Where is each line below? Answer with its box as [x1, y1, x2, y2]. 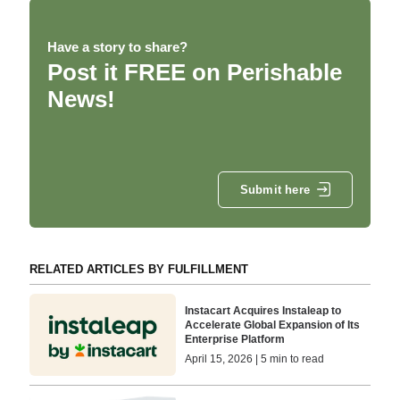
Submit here [239, 183, 310, 197]
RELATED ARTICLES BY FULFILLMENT [29, 262, 248, 276]
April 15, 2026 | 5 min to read [185, 352, 325, 365]
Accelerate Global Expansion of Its [185, 318, 361, 331]
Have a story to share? [46, 38, 187, 54]
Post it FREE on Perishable [46, 58, 342, 86]
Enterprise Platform [185, 332, 288, 346]
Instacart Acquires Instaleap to [185, 304, 342, 317]
